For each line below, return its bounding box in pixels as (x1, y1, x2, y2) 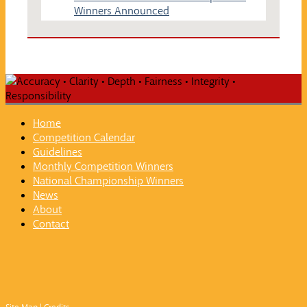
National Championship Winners (33, 173, 184, 188)
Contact (33, 216, 69, 231)
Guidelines (33, 144, 82, 159)
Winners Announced (74, 3, 169, 18)
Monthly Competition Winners (33, 158, 173, 173)
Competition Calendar (33, 130, 135, 145)
